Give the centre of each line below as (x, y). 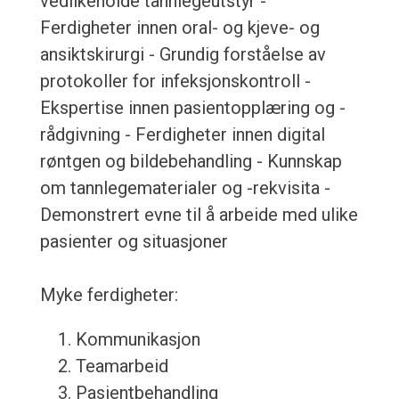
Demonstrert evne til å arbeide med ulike (199, 215)
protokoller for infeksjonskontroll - (175, 81)
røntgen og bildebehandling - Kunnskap (191, 162)
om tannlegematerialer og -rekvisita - (185, 188)
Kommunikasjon (138, 340)
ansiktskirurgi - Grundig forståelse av (183, 55)
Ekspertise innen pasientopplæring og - (192, 108)
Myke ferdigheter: (109, 295)
